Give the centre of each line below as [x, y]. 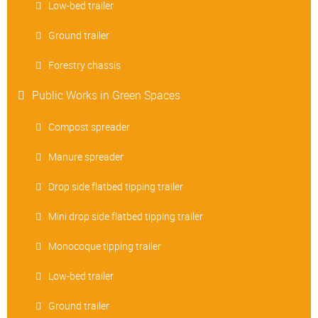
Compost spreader [89, 127]
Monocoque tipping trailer [105, 246]
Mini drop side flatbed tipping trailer [126, 216]
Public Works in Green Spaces [106, 95]
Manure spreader [86, 157]
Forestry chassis [84, 65]
